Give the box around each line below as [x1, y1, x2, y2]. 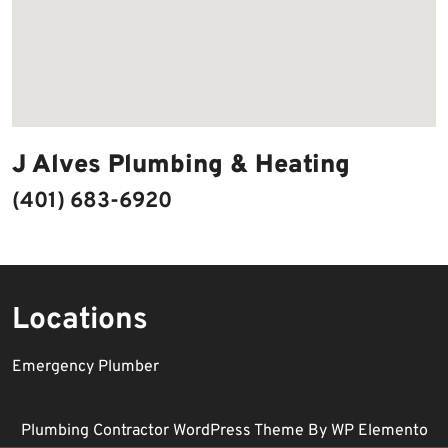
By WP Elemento [307, 421, 428, 441]
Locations [12, 302, 148, 339]
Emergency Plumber [12, 357, 159, 377]
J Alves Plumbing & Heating [12, 150, 350, 182]
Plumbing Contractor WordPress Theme [20, 421, 308, 441]
